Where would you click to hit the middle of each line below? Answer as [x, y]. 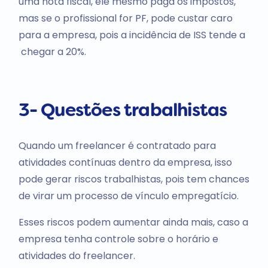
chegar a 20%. [52, 51]
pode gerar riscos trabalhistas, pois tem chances [134, 179]
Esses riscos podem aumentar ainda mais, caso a [133, 223]
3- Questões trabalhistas [123, 112]
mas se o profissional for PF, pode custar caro [125, 18]
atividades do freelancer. [77, 256]
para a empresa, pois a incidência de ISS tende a [132, 35]
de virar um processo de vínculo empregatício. [128, 196]
